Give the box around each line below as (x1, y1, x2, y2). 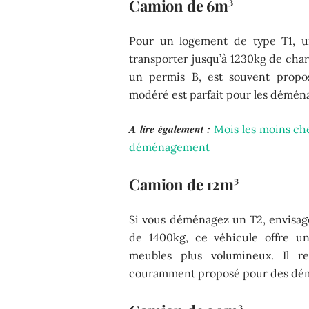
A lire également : (129, 121, 210, 137)
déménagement (129, 139, 210, 154)
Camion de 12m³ (129, 173, 239, 195)
